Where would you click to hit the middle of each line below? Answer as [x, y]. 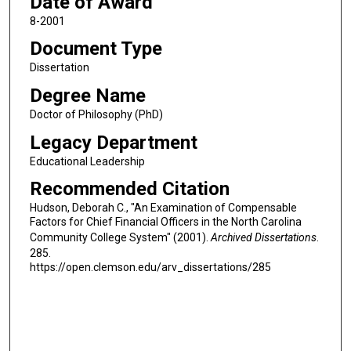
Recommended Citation [129, 189]
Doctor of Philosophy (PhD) [96, 114]
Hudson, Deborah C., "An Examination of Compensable [163, 208]
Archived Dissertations [263, 238]
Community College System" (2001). [120, 238]
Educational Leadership [87, 161]
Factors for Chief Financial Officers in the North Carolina [165, 222]
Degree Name [87, 95]
